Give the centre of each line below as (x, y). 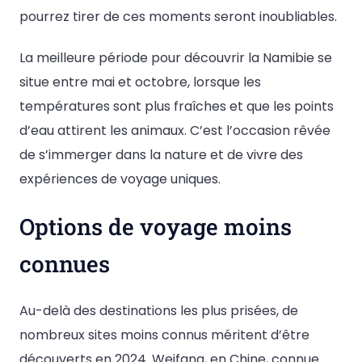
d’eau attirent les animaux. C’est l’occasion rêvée (175, 130)
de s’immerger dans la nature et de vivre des (161, 154)
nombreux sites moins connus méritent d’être (164, 335)
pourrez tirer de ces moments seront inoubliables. (178, 16)
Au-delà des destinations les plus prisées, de (159, 311)
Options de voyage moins (156, 227)
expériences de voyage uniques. (120, 179)
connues (65, 264)
